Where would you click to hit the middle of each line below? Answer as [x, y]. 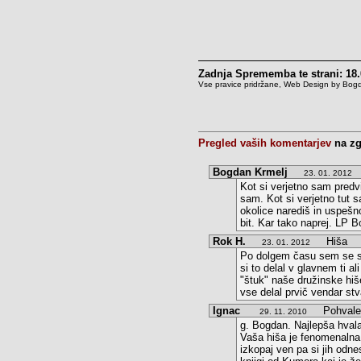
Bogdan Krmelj [250, 172]
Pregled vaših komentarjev [265, 143]
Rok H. [229, 241]
